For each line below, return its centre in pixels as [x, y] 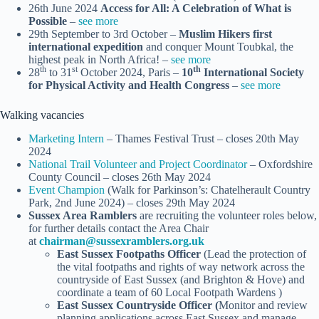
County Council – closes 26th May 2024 [120, 177]
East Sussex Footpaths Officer [130, 254]
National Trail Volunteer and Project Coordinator [138, 164]
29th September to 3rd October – [104, 34]
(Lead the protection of [255, 254]
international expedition [86, 47]
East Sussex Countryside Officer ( [138, 305]
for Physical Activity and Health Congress [129, 85]
